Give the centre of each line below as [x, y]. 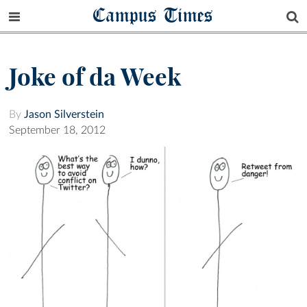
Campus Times [153, 15]
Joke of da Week [95, 77]
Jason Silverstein [64, 115]
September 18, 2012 [57, 131]
